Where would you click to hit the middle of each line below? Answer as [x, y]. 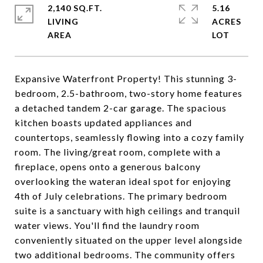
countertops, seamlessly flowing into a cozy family [129, 137]
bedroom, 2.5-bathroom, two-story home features [129, 93]
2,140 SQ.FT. [75, 8]
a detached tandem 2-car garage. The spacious [121, 108]
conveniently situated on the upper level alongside [129, 240]
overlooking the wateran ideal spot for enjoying [123, 181]
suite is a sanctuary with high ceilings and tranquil [127, 210]
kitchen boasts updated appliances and [103, 122]
